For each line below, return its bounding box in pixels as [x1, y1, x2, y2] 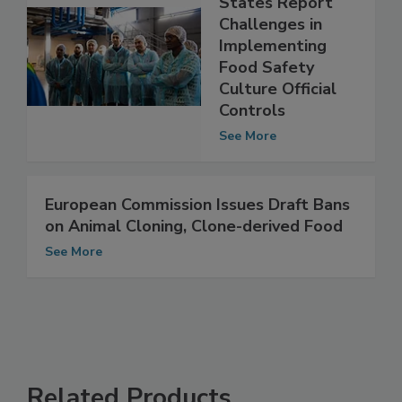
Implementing [219, 72, 327, 94]
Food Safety [219, 93, 314, 116]
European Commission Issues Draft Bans [45, 231, 350, 253]
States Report [219, 29, 333, 51]
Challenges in [219, 50, 322, 73]
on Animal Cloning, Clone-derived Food [45, 252, 343, 275]
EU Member [219, 7, 308, 30]
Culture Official [219, 115, 336, 137]
